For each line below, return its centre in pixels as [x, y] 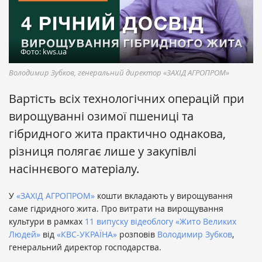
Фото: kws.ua [44, 52]
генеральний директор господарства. [85, 247]
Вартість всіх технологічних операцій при [127, 99]
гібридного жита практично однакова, [117, 134]
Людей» [25, 235]
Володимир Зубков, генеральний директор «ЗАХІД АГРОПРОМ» [119, 73]
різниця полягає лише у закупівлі [103, 151]
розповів [137, 235]
